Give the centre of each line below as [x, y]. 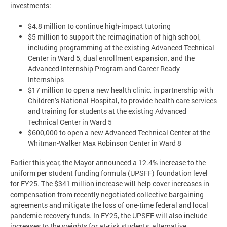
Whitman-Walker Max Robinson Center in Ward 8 [105, 143]
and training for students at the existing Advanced [107, 111]
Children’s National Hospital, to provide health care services [122, 100]
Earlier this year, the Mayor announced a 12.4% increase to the [108, 163]
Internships [46, 79]
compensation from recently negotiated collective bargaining [107, 195]
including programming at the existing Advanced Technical [121, 47]
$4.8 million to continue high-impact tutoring [100, 26]
